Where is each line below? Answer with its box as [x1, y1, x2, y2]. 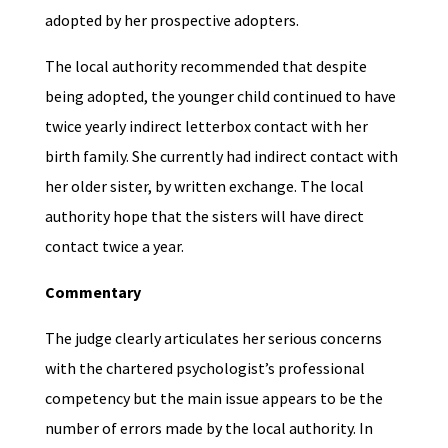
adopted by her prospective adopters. [44, 10, 302, 31]
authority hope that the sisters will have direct [44, 206, 364, 227]
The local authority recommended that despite [44, 56, 367, 77]
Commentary [44, 282, 141, 303]
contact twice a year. [44, 236, 187, 257]
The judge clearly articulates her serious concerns [44, 328, 382, 349]
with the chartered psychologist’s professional [44, 358, 365, 379]
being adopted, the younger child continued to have [44, 86, 396, 107]
